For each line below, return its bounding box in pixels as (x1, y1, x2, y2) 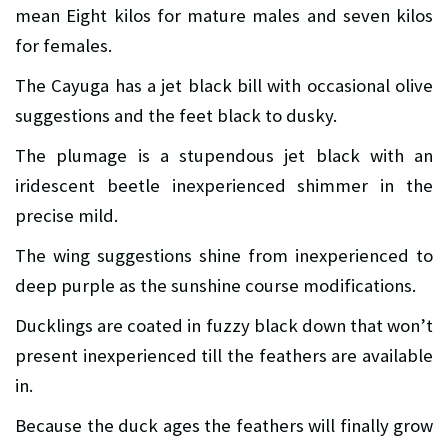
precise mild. (15, 204, 118, 228)
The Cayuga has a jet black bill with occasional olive (15, 74, 433, 98)
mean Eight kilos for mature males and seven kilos (15, 4, 433, 28)
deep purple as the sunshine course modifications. (15, 274, 416, 298)
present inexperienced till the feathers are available (15, 344, 433, 368)
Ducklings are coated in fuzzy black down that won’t (15, 314, 433, 338)
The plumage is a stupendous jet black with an (15, 144, 433, 168)
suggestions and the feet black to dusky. (15, 104, 337, 128)
